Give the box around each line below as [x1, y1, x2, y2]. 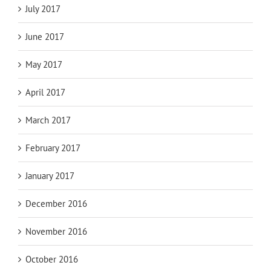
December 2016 [25, 198, 87, 210]
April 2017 [25, 87, 65, 99]
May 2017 [25, 59, 62, 71]
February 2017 [25, 142, 80, 154]
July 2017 [25, 3, 60, 15]
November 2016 [25, 226, 87, 238]
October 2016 [25, 253, 78, 266]
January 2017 [25, 170, 74, 182]
